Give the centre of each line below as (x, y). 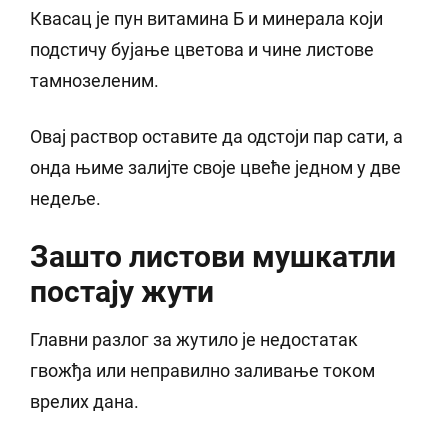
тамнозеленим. (94, 81)
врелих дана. (84, 402)
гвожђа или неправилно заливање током (202, 371)
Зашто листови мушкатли (213, 257)
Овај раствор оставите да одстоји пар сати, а (216, 137)
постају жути (122, 292)
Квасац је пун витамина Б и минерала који (206, 19)
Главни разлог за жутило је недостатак (194, 340)
